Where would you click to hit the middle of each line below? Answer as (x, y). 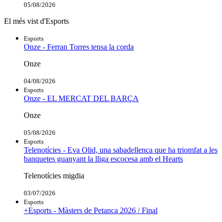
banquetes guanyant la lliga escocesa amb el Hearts (103, 159)
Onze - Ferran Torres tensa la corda (79, 47)
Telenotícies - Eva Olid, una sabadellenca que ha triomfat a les (121, 150)
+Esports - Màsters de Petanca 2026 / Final (91, 211)
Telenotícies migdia (54, 176)
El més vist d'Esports (36, 21)
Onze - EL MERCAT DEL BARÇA (81, 99)
